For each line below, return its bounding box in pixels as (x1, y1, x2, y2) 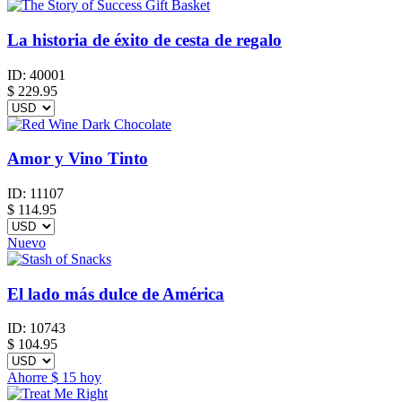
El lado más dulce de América (7, 284, 224, 303)
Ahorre (7, 370, 51, 386)
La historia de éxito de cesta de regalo (7, 30, 282, 49)
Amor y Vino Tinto (7, 149, 148, 169)
